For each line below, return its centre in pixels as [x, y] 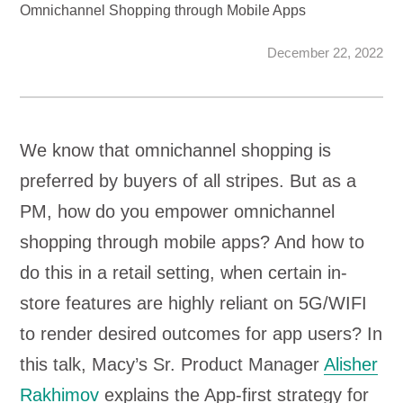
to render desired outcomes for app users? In [201, 334]
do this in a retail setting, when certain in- [184, 273]
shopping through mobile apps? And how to [193, 242]
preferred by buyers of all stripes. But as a [188, 181]
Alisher [351, 364]
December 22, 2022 [325, 53]
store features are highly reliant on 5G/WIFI [194, 303]
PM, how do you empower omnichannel [178, 211]
